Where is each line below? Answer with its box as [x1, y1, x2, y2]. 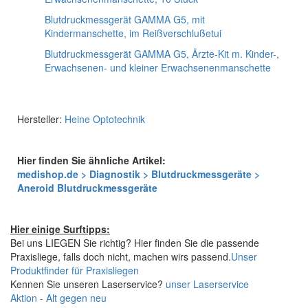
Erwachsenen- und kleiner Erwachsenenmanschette [45, 60, 271, 74]
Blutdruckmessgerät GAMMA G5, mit [45, 12, 205, 26]
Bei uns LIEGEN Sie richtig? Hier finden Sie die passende [10, 236, 259, 250]
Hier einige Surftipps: [10, 222, 110, 236]
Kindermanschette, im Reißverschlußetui [45, 26, 221, 40]
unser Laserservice [166, 277, 249, 291]
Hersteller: [17, 112, 65, 126]
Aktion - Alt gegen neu [10, 291, 107, 305]
